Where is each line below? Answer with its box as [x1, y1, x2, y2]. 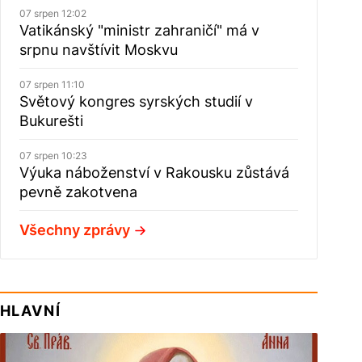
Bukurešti [19, 112, 83, 129]
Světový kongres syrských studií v [19, 93, 253, 110]
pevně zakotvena [19, 183, 137, 200]
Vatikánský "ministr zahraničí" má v [19, 22, 259, 39]
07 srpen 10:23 [19, 149, 87, 162]
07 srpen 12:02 [19, 7, 86, 19]
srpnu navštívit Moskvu [19, 41, 178, 58]
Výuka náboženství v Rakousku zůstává [19, 164, 289, 181]
